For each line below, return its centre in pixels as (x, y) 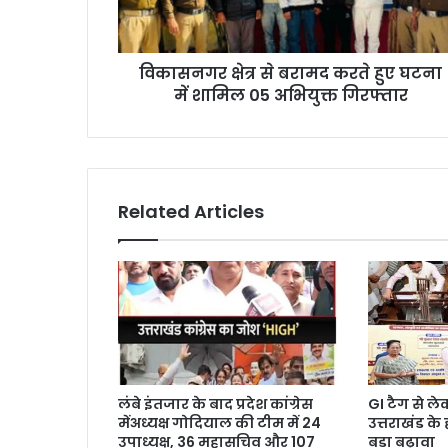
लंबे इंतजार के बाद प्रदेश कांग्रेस (215, 404)
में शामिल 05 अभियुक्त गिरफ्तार (290, 96)
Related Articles (191, 212)
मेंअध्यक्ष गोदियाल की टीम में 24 (219, 423)
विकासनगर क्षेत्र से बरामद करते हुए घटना (290, 74)
